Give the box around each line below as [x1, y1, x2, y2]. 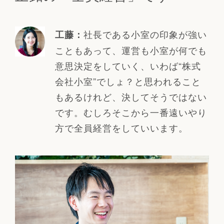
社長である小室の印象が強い [83, 27, 207, 41]
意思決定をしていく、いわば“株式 [54, 59, 201, 72]
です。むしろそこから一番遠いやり [54, 105, 207, 119]
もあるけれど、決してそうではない [54, 90, 207, 103]
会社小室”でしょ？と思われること [54, 74, 201, 88]
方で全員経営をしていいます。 [54, 121, 188, 134]
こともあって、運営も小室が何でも [54, 43, 207, 57]
